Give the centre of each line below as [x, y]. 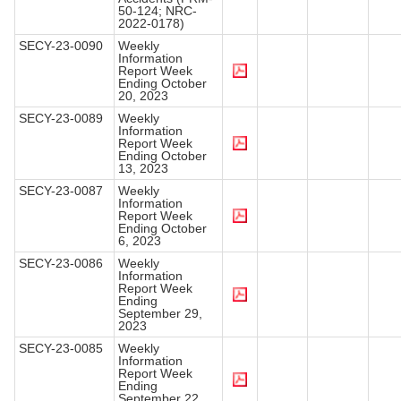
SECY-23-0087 [61, 191]
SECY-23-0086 [61, 264]
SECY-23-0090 [61, 46]
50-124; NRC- [158, 11]
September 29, [160, 314]
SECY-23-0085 [61, 349]
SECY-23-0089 [61, 119]
